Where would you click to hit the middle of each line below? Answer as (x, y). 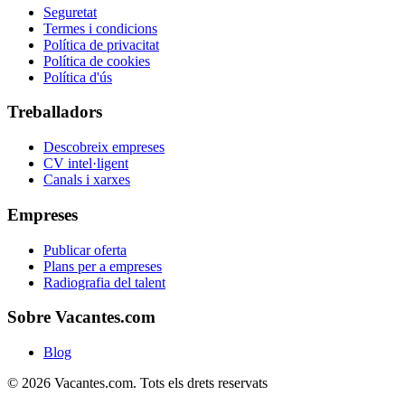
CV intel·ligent (86, 164)
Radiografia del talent (104, 282)
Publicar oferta (85, 250)
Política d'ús (78, 77)
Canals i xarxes (87, 180)
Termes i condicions (100, 28)
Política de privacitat (101, 44)
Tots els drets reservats (204, 383)
